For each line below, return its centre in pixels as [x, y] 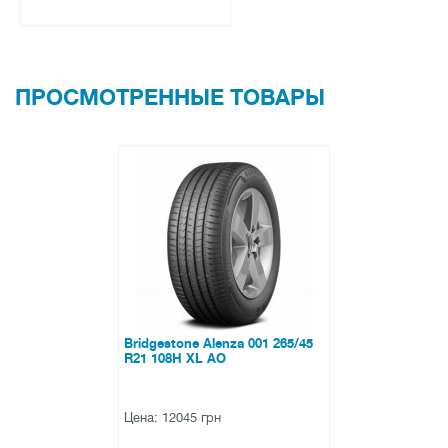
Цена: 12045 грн [172, 418]
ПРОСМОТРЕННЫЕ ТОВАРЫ [170, 98]
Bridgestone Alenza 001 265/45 [218, 344]
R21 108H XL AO [175, 359]
